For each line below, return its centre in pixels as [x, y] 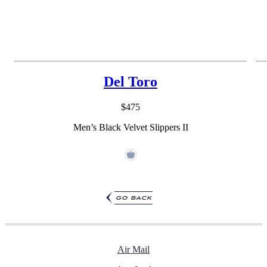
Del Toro [131, 82]
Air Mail [133, 249]
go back [134, 198]
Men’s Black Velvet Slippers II [131, 127]
